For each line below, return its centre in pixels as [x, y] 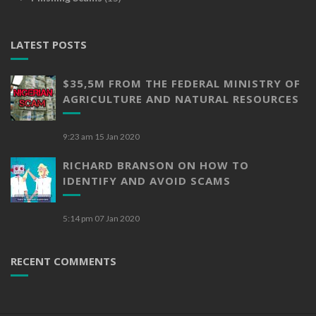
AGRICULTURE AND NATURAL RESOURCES [181, 98]
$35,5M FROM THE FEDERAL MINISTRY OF [182, 83]
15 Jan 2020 [117, 136]
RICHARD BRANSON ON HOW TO [156, 165]
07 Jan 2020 [117, 218]
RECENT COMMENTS [63, 261]
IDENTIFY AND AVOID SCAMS [147, 180]
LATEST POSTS [49, 44]
